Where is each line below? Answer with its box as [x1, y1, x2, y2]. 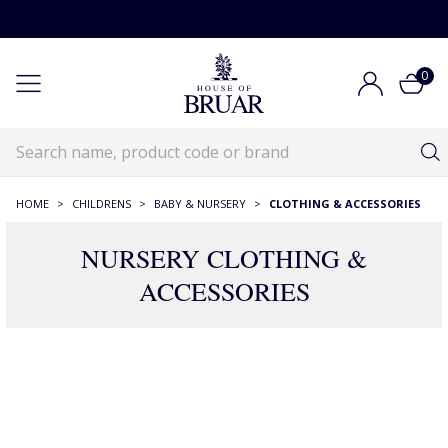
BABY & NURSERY [154, 196, 246, 211]
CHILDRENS [72, 196, 131, 211]
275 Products [181, 409, 267, 428]
